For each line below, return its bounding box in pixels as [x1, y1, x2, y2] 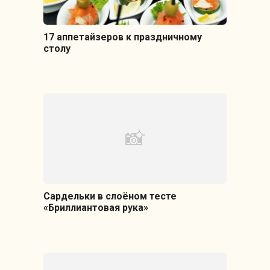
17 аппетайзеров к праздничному [43, 31, 202, 43]
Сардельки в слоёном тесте [43, 190, 177, 202]
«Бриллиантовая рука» [43, 202, 148, 214]
